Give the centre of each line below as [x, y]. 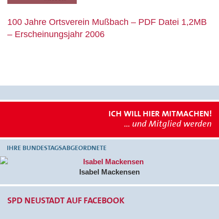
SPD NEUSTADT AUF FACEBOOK [66, 200]
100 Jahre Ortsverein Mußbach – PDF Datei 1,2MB [107, 22]
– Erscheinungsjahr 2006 [56, 34]
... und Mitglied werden [168, 123]
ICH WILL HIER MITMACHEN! [160, 113]
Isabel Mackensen [109, 172]
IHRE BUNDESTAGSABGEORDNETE [57, 147]
